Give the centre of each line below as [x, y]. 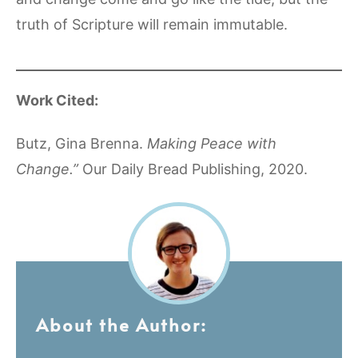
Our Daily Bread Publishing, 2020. [197, 169]
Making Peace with [212, 144]
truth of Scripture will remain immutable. [152, 24]
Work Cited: [57, 101]
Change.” [49, 169]
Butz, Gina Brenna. [82, 144]
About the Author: [121, 325]
